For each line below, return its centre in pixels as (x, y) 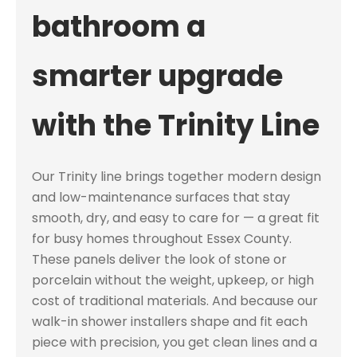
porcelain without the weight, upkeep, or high (173, 280)
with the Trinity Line (176, 126)
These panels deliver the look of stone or (159, 260)
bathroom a (119, 27)
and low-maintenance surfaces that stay (161, 198)
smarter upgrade (157, 76)
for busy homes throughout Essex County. (162, 239)
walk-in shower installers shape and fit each (170, 322)
